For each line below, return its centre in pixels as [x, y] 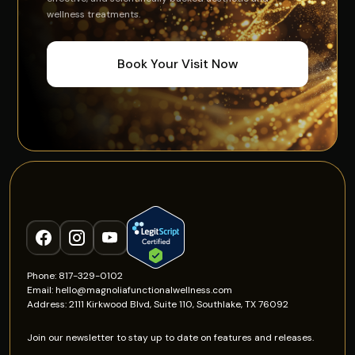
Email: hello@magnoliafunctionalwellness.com [130, 290]
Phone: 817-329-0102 [75, 276]
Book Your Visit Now [177, 64]
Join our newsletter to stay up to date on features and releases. [171, 338]
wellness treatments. [94, 15]
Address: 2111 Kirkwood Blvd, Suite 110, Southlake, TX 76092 [158, 305]
